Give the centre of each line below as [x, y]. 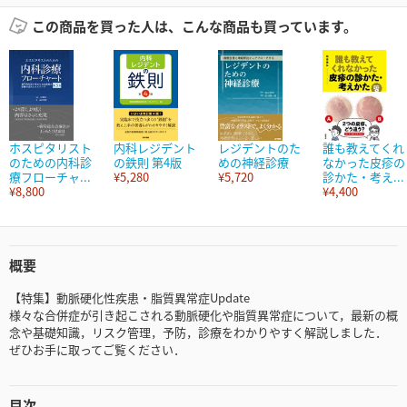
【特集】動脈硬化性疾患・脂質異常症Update [129, 298]
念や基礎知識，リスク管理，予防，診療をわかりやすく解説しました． [198, 333]
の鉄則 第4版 [148, 163]
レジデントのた [259, 148]
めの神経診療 [253, 163]
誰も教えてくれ [363, 148]
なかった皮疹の [364, 163]
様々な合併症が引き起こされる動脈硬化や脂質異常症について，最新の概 [203, 315]
